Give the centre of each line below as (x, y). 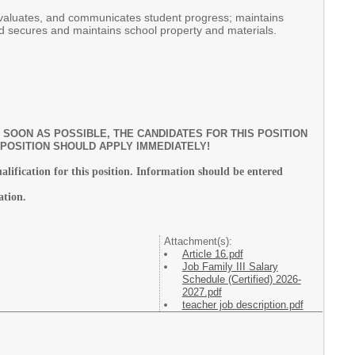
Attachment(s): (198, 241)
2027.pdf (202, 292)
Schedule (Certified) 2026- (241, 279)
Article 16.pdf (212, 254)
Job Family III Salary (230, 267)
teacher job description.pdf (242, 305)
